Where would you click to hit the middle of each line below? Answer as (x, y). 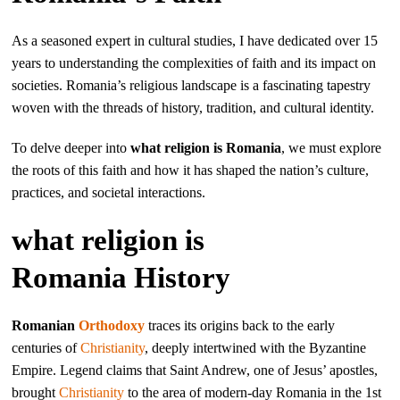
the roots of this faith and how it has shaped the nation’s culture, (191, 170)
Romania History (121, 278)
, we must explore (332, 148)
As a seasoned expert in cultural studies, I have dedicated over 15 (195, 41)
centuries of (46, 348)
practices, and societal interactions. (109, 192)
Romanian (46, 325)
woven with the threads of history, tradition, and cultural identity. (193, 108)
